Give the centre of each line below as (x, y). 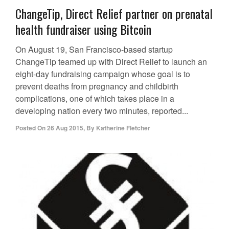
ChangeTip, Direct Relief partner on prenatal (114, 13)
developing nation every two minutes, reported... (102, 110)
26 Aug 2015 (65, 128)
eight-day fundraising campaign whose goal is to (103, 74)
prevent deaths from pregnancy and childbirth (97, 86)
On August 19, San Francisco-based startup (94, 49)
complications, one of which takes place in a (95, 98)
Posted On (30, 128)
